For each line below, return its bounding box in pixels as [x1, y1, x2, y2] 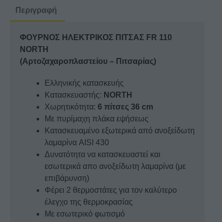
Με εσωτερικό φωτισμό [45, 209, 125, 218]
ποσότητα [10, 12, 44, 21]
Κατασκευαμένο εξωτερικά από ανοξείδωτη [45, 126, 195, 135]
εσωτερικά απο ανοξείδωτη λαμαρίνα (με [45, 162, 186, 170]
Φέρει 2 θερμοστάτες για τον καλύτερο [45, 185, 177, 194]
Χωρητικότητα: [45, 102, 96, 111]
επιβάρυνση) [45, 173, 89, 182]
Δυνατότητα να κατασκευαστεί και [45, 150, 161, 159]
